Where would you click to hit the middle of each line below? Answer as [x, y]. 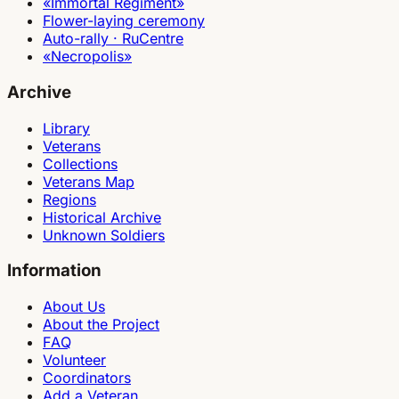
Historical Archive [102, 217]
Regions [69, 199]
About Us [74, 307]
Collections [80, 163]
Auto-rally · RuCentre [113, 39]
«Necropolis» [87, 57]
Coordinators [87, 378]
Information [54, 271]
